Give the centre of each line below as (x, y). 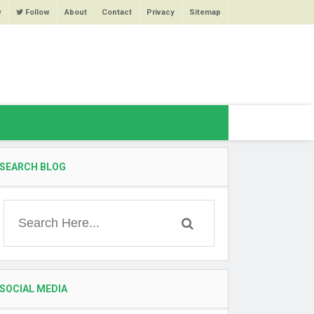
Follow (36, 12)
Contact (117, 12)
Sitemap (205, 12)
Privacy (161, 12)
